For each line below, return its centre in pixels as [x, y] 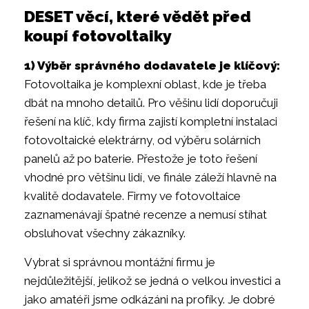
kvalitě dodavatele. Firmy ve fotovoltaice [132, 196]
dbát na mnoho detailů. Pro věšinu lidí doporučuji [151, 103]
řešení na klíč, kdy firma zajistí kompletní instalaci [151, 122]
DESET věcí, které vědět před [138, 17]
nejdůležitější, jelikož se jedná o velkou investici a [152, 280]
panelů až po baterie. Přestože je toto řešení [141, 159]
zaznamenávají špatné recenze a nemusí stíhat [146, 215]
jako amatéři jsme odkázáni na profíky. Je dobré [150, 299]
